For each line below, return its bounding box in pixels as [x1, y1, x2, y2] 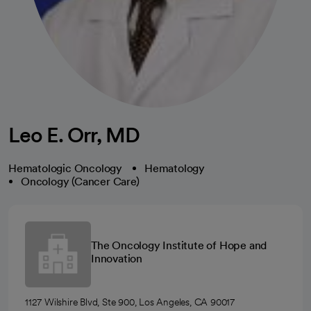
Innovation [91, 252, 142, 266]
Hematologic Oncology [8, 161, 122, 175]
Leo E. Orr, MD [8, 121, 140, 147]
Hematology [144, 161, 205, 175]
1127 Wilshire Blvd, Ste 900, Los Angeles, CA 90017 [25, 296, 235, 308]
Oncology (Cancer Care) [21, 174, 140, 188]
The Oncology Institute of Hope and [91, 239, 267, 253]
